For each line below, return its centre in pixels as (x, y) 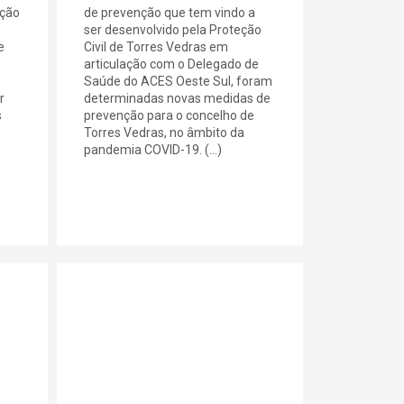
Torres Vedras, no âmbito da (165, 132)
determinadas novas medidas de (178, 98)
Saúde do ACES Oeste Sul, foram (179, 81)
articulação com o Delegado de (172, 64)
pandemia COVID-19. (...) (153, 149)
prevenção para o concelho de (170, 115)
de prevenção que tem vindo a (170, 12)
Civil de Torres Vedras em (156, 46)
